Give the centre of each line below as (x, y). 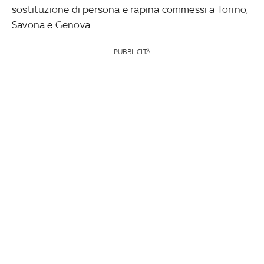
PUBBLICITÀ (132, 52)
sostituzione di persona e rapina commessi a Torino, (130, 9)
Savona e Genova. (52, 24)
